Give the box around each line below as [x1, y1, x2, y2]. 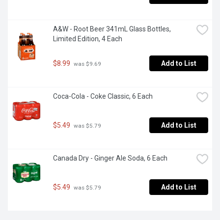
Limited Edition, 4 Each [53, 35, 122, 43]
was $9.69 [72, 60, 101, 67]
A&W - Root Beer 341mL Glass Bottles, [53, 25, 171, 33]
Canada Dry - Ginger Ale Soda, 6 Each [53, 154, 167, 163]
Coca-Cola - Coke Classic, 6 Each [53, 92, 153, 101]
